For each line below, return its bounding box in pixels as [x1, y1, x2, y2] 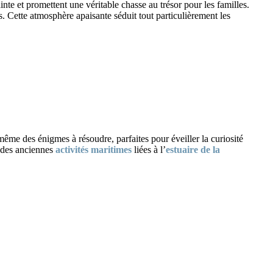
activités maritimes [55, 144, 132, 155]
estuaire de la [166, 144, 220, 155]
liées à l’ [132, 144, 166, 155]
